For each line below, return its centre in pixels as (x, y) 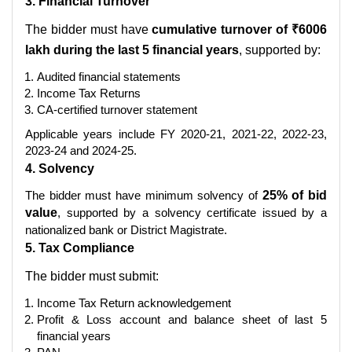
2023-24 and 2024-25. (81, 150)
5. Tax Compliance (80, 247)
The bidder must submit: (92, 276)
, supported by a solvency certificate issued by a (192, 212)
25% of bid (295, 195)
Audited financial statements (109, 76)
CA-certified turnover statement (117, 109)
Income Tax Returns (89, 93)
